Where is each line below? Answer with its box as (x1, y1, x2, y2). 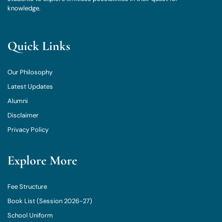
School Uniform (7, 211, 53, 220)
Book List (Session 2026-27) (7, 197, 92, 206)
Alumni (7, 97, 28, 106)
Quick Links (7, 38, 70, 54)
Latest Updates (7, 82, 53, 91)
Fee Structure (7, 182, 47, 191)
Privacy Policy (7, 125, 49, 134)
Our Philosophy (7, 68, 53, 77)
